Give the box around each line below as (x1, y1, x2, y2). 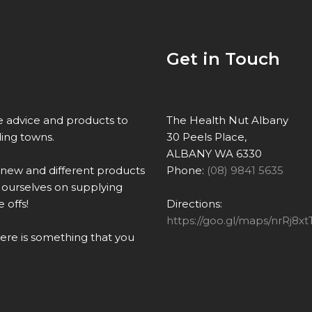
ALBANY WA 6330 (166, 147, 262, 161)
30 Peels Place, (166, 130, 247, 144)
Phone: (166, 164, 207, 178)
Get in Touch (166, 49, 280, 70)
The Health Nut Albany (166, 114, 288, 127)
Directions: (166, 197, 222, 211)
